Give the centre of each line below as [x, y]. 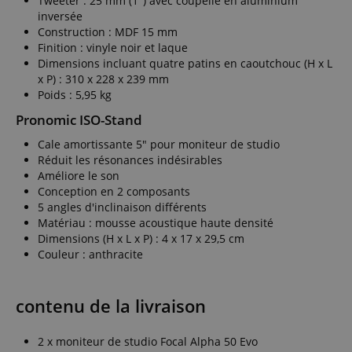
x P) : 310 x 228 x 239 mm [103, 79]
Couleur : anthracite [90, 254]
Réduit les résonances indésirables [130, 159]
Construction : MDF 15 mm [108, 31]
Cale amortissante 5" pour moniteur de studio [159, 144]
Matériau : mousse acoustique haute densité [156, 222]
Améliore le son [79, 175]
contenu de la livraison [111, 306]
